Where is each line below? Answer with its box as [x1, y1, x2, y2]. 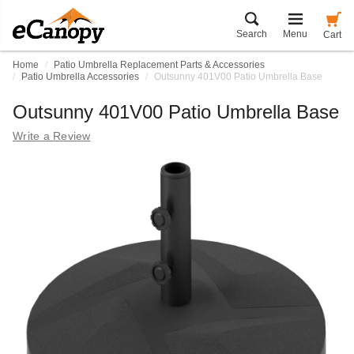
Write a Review [13, 130, 91, 142]
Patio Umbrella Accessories [21, 71, 139, 82]
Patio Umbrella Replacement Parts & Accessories [54, 59, 265, 70]
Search [236, 28, 267, 40]
